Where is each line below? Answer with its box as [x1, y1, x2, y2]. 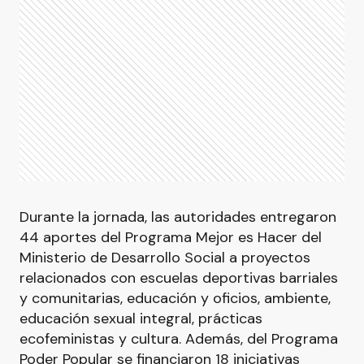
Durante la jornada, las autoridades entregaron [19, 207, 336, 227]
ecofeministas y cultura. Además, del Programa [19, 329, 338, 349]
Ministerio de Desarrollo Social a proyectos [19, 248, 310, 267]
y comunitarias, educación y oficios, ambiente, [19, 288, 331, 308]
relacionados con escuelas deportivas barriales [19, 268, 338, 288]
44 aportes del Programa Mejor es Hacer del [19, 227, 322, 247]
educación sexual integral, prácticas [19, 309, 262, 328]
